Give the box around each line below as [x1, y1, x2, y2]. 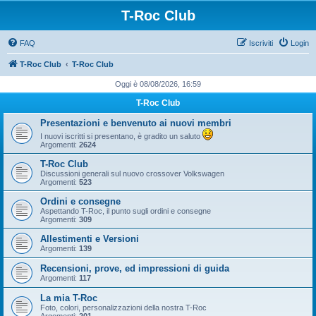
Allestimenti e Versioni [40, 233, 139, 244]
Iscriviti [249, 39, 273, 47]
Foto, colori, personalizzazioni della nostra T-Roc [40, 303, 207, 312]
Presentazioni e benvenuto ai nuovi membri [40, 118, 231, 128]
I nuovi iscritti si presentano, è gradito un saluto [40, 132, 202, 140]
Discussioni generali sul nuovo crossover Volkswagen [40, 169, 224, 178]
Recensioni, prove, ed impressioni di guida [40, 263, 229, 274]
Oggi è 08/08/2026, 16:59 [115, 80, 201, 88]
